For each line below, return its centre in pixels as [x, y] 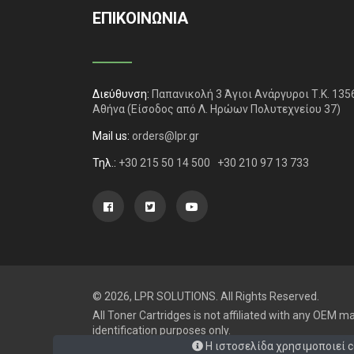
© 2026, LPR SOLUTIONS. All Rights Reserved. [206, 296]
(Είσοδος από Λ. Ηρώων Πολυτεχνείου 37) [234, 109]
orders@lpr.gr [166, 136]
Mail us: [111, 136]
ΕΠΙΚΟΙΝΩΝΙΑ [140, 18]
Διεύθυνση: [121, 94]
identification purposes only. [162, 330]
